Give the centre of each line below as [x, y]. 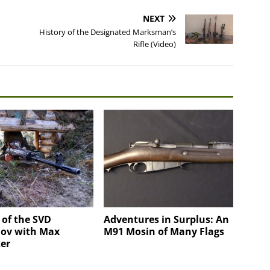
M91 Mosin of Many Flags [164, 231]
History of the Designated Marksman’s [108, 32]
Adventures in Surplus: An [167, 219]
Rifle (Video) [155, 44]
